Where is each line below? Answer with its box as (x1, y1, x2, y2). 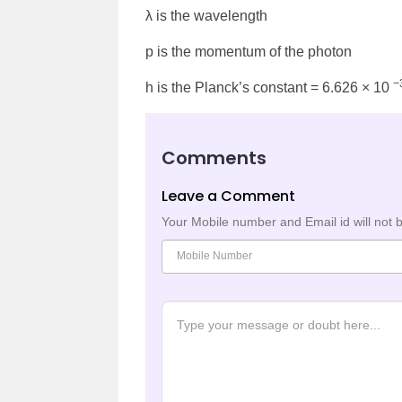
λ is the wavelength (145, 7, 267, 23)
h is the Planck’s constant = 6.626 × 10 (145, 79, 393, 95)
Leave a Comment (162, 185, 295, 206)
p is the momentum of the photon (145, 43, 352, 59)
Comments (162, 144, 267, 170)
